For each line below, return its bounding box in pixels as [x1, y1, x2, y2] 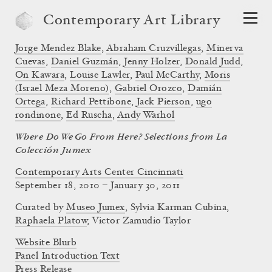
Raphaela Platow [15, 216, 87, 226]
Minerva [206, 44, 243, 53]
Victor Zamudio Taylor [92, 216, 191, 226]
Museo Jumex [66, 203, 125, 212]
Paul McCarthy [135, 70, 199, 80]
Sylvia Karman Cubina [130, 203, 227, 212]
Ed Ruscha [66, 110, 112, 120]
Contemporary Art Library [43, 14, 220, 29]
